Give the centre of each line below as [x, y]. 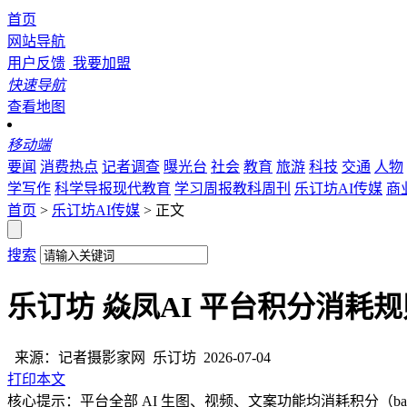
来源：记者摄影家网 [76, 357]
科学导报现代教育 [113, 189]
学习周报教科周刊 [233, 189]
